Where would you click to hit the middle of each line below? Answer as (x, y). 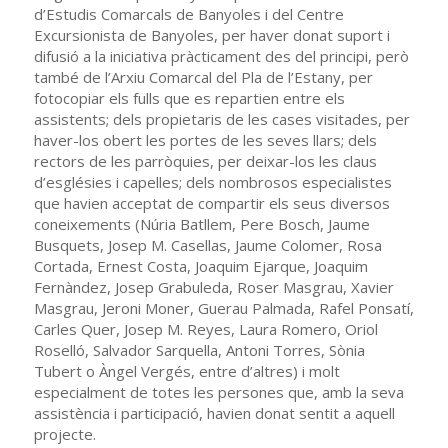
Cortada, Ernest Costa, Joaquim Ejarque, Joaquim (200, 265)
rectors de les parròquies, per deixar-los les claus (205, 160)
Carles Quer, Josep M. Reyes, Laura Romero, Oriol (205, 328)
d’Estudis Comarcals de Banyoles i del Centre (188, 13)
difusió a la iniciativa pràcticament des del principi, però (221, 55)
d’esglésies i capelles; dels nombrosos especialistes (212, 181)
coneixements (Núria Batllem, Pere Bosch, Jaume (201, 223)
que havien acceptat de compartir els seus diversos (211, 202)
